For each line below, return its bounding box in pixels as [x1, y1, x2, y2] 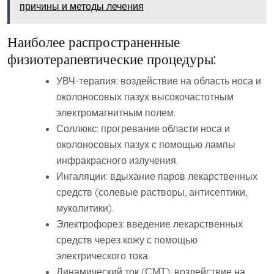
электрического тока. [56, 250, 150, 262]
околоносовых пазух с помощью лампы [56, 138, 235, 151]
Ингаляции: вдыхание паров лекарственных [56, 170, 257, 183]
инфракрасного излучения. [56, 154, 178, 167]
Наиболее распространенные [7, 33, 180, 51]
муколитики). [56, 202, 114, 215]
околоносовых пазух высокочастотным [56, 91, 234, 103]
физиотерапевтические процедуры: [7, 50, 216, 68]
